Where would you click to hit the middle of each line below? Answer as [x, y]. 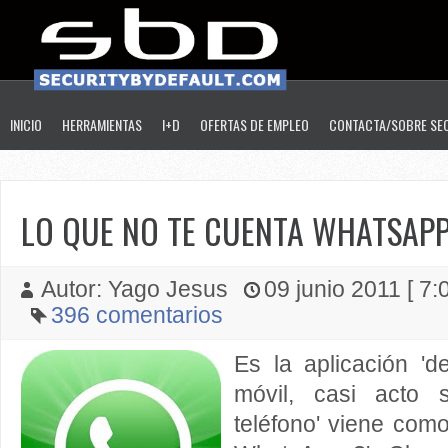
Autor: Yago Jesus [137, 289]
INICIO [26, 124]
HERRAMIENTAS [102, 124]
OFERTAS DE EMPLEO [254, 124]
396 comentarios [137, 315]
